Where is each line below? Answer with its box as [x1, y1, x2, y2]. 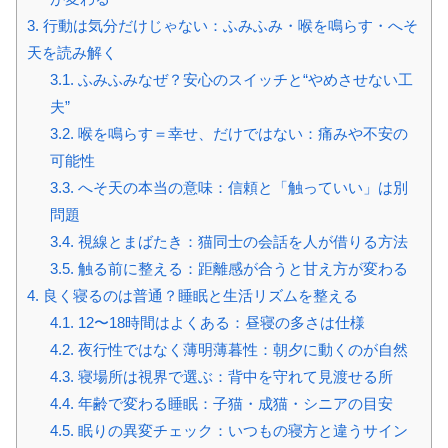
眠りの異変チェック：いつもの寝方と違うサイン [73, 422, 408, 440]
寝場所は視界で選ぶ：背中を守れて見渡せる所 [73, 368, 393, 386]
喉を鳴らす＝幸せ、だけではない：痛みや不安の [73, 125, 408, 143]
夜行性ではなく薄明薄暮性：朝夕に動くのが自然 [73, 341, 408, 359]
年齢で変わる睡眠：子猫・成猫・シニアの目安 [73, 395, 393, 413]
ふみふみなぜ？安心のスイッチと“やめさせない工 [73, 71, 413, 89]
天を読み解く [27, 44, 117, 62]
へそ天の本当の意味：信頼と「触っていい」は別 [73, 179, 408, 197]
